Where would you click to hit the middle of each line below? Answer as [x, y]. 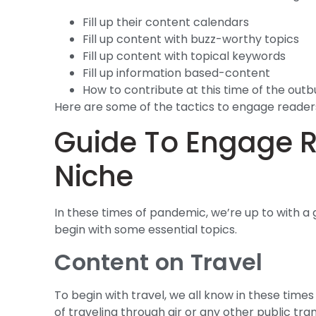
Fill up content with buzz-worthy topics [191, 39]
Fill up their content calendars [166, 22]
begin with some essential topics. [146, 230]
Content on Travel [159, 262]
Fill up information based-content [177, 73]
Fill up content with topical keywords [184, 56]
